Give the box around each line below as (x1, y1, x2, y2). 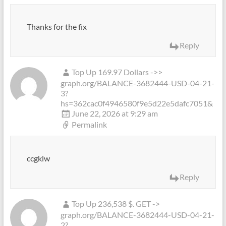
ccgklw (26, 153, 50, 163)
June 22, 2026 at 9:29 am (71, 108, 158, 118)
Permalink (71, 120, 107, 129)
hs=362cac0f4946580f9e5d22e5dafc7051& (60, 98, 213, 108)
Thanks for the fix (26, 22, 87, 31)
